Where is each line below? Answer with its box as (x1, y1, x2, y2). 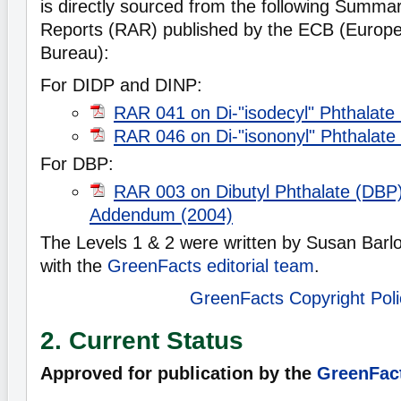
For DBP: (40, 154, 114, 174)
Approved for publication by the (40, 363, 317, 383)
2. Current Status (40, 326, 243, 354)
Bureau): (40, 43, 109, 63)
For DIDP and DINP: (40, 75, 202, 95)
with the (40, 256, 107, 276)
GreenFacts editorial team (107, 256, 314, 276)
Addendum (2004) (90, 205, 233, 225)
